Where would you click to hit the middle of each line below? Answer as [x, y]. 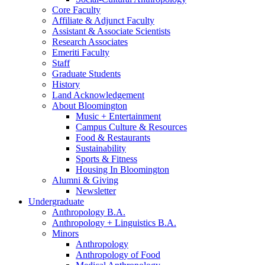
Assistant [70, 31]
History [66, 85]
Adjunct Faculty [123, 21]
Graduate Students [86, 74]
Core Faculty [76, 10]
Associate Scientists [133, 31]
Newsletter [96, 191]
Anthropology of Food [118, 255]
